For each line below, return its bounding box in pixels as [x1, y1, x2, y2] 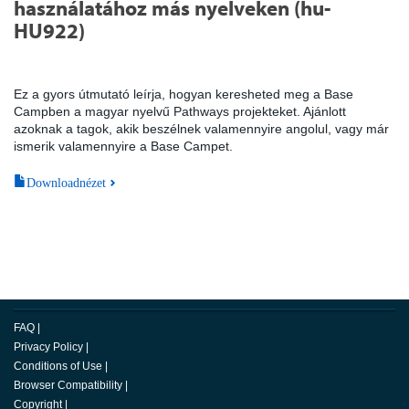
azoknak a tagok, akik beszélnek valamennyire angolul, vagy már [14, 121, 389, 136]
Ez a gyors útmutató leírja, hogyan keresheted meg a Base [14, 87, 353, 101]
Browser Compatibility [14, 379, 122, 392]
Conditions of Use [14, 360, 102, 372]
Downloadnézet [26, 173, 106, 188]
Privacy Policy [14, 341, 83, 353]
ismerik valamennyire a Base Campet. [14, 139, 233, 153]
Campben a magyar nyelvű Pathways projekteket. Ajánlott [14, 104, 346, 119]
